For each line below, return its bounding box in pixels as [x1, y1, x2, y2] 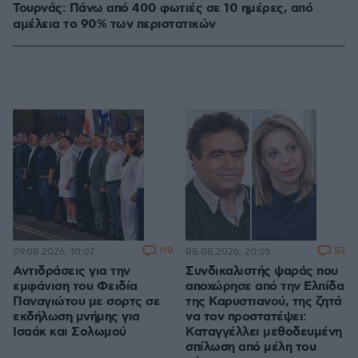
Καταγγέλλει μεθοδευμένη [185, 324, 342, 341]
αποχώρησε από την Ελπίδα [185, 278, 344, 296]
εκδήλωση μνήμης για [13, 308, 140, 326]
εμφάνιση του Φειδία [13, 278, 137, 296]
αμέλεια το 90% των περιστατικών [13, 16, 216, 34]
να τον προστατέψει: [185, 308, 307, 326]
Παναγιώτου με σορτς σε [13, 293, 160, 311]
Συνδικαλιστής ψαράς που [185, 263, 338, 280]
